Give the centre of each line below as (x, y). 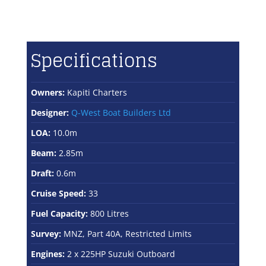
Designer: (50, 112)
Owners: (47, 92)
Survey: (46, 233)
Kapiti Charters (96, 92)
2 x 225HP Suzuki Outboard (120, 254)
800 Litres (108, 213)
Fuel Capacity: (59, 213)
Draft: (42, 173)
